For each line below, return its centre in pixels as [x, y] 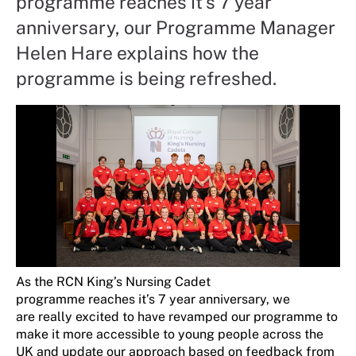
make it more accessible [89, 334]
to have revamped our [186, 316]
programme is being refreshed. [146, 78]
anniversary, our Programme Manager [176, 27]
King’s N [111, 281]
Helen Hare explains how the [137, 52]
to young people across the [243, 334]
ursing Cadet [173, 281]
